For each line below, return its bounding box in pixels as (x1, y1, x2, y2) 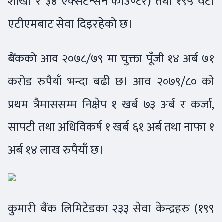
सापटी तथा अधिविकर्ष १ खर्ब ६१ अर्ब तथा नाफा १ (8, 117, 214, 138)
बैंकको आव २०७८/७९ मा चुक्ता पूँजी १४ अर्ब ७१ (8, 49, 214, 69)
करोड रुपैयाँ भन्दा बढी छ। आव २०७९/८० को (8, 71, 214, 92)
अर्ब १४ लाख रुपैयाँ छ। (8, 140, 106, 161)
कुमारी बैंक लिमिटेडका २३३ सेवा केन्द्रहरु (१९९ (8, 198, 214, 219)
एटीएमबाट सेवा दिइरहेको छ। (8, 14, 135, 35)
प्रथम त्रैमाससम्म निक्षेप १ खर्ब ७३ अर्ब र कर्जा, (8, 94, 214, 115)
